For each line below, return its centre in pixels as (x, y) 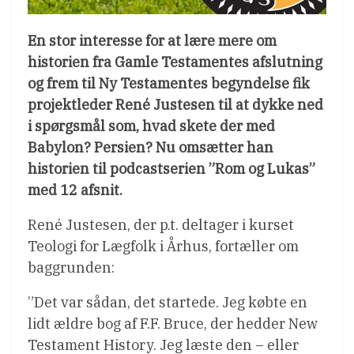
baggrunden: (71, 267)
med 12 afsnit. (75, 190)
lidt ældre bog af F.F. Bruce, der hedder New (173, 323)
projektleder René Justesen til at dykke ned (175, 104)
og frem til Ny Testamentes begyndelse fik (169, 83)
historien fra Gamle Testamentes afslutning (175, 62)
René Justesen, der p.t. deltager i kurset (161, 224)
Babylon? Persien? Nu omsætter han (151, 147)
